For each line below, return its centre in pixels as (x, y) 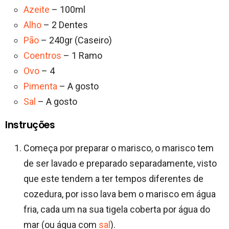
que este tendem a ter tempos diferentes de (113, 179)
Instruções (30, 125)
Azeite (37, 10)
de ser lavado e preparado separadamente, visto (120, 164)
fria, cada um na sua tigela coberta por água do (117, 210)
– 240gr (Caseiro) (75, 40)
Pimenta (40, 86)
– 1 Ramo (82, 56)
